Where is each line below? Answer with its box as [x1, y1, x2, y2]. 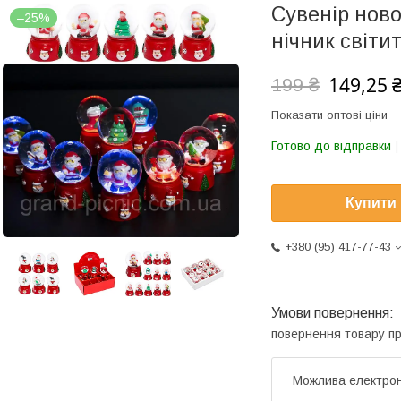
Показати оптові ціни [271, 108, 388, 122]
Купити [346, 195, 397, 211]
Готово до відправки [271, 139, 391, 153]
